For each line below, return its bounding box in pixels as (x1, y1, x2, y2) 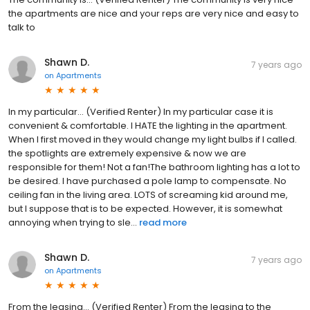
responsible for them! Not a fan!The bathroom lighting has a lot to (8, 161, 300, 174)
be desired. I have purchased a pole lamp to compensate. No (8, 174, 286, 188)
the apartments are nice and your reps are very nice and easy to (8, 7, 299, 20)
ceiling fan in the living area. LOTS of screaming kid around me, (8, 188, 288, 201)
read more (139, 216, 187, 229)
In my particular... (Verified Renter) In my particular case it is (8, 105, 273, 118)
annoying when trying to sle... (8, 216, 137, 229)
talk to (8, 21, 35, 34)
